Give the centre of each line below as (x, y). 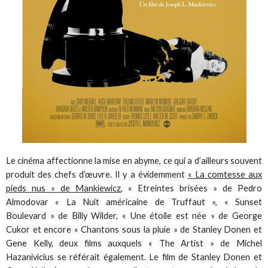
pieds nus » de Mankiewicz (64, 188)
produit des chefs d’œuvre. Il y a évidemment (97, 174)
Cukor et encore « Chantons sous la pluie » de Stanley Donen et (134, 229)
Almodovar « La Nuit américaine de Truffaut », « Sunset (134, 202)
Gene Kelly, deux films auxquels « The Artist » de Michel (134, 243)
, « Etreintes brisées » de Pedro (191, 188)
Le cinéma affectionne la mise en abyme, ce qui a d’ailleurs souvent (134, 160)
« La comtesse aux (225, 174)
